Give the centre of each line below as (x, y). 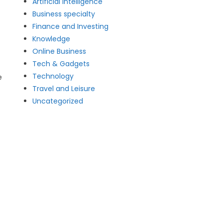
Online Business (59, 51)
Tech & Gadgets (61, 64)
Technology (53, 76)
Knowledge (52, 39)
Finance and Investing (71, 26)
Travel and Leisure (64, 89)
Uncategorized (58, 101)
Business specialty (64, 14)
